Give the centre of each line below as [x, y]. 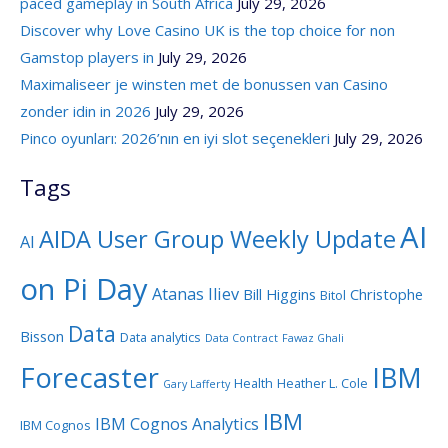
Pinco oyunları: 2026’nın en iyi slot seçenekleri [175, 137]
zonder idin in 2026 [85, 110]
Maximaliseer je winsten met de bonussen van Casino [204, 83]
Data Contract [241, 338]
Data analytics [160, 337]
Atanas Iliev [195, 294]
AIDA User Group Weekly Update [217, 239]
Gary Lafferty [196, 384]
